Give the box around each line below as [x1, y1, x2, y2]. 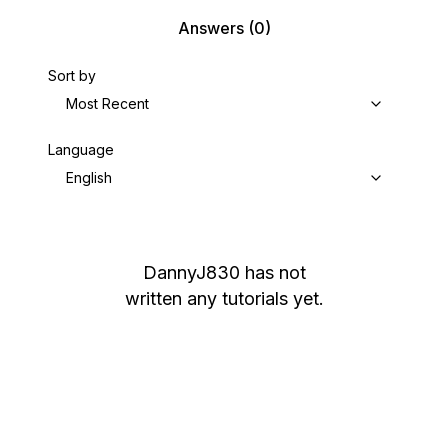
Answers [177, 18, 244, 38]
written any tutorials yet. [124, 288, 324, 309]
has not [244, 262, 306, 283]
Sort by [48, 67, 96, 84]
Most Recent [66, 95, 149, 112]
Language [48, 141, 114, 158]
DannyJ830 [142, 262, 240, 283]
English [66, 169, 112, 186]
